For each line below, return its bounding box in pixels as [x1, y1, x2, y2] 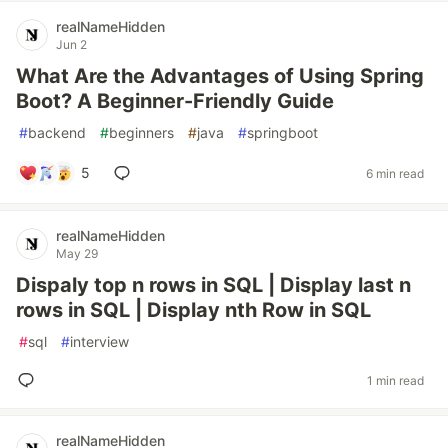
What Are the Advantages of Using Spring [16, 64, 424, 88]
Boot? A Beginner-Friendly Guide [16, 89, 334, 113]
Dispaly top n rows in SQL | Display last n [16, 273, 411, 297]
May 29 [56, 246, 98, 261]
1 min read [367, 372, 424, 388]
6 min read [366, 165, 424, 181]
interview [70, 333, 129, 350]
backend [28, 124, 86, 141]
